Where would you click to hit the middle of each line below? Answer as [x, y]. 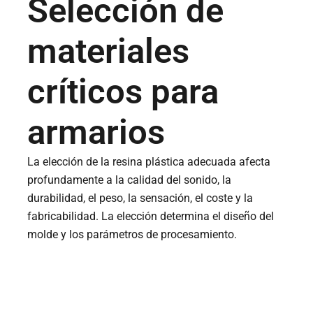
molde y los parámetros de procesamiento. [132, 235]
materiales [109, 52]
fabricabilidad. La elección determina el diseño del [151, 217]
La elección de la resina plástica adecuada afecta [149, 162]
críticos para [123, 92]
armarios [96, 133]
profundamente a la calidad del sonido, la [130, 180]
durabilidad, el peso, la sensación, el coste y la [140, 198]
